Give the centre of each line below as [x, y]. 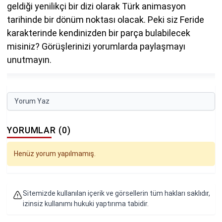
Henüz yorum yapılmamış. [55, 153]
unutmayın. [29, 59]
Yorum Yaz [32, 101]
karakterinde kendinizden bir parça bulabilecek [99, 33]
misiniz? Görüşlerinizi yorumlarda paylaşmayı [96, 46]
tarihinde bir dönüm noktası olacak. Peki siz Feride [106, 19]
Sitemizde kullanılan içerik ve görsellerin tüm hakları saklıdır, [116, 193]
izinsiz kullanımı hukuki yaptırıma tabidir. [85, 204]
